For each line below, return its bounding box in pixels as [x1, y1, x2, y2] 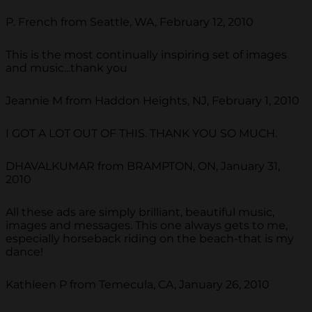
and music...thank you [6, 61, 127, 75]
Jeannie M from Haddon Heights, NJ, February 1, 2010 [6, 93, 299, 107]
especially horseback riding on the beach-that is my [6, 231, 294, 245]
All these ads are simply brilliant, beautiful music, [6, 205, 274, 219]
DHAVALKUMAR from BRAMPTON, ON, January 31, [6, 159, 280, 173]
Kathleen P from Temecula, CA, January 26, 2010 [6, 277, 270, 291]
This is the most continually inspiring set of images [6, 47, 287, 61]
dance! [6, 244, 43, 258]
